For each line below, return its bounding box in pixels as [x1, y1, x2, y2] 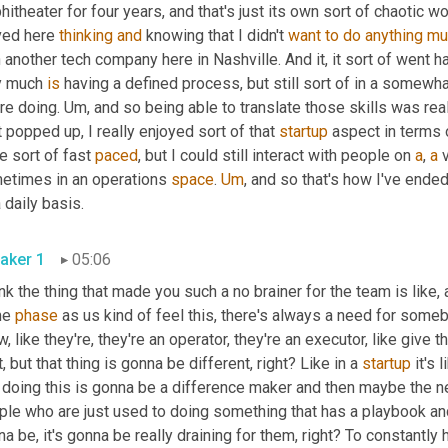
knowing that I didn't [142, 25, 288, 45]
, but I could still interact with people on [138, 145, 415, 165]
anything [365, 25, 423, 45]
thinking [59, 25, 113, 45]
